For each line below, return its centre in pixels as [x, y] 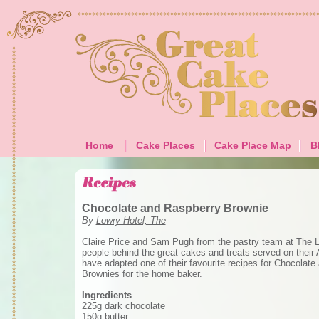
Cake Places [165, 145]
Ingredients [106, 295]
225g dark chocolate [123, 306]
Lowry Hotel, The [131, 220]
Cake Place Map [252, 145]
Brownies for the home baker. [142, 274]
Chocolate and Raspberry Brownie [175, 208]
